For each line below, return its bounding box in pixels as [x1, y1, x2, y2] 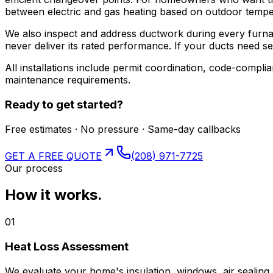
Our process [5, 161, 63, 174]
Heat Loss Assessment [5, 239, 129, 254]
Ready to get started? [5, 97, 123, 112]
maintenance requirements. [5, 74, 130, 87]
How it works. [5, 186, 102, 204]
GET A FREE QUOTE [5, 149, 102, 162]
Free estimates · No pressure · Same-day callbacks [5, 122, 241, 135]
